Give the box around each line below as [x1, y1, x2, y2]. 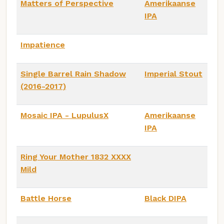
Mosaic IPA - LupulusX [20, 110, 108, 120]
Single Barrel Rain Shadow [20, 69, 126, 79]
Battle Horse [20, 193, 71, 203]
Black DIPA [144, 193, 186, 203]
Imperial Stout [144, 69, 202, 79]
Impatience [20, 40, 65, 50]
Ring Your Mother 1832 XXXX [20, 152, 131, 162]
